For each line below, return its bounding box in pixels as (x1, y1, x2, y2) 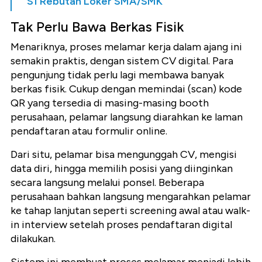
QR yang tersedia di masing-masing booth (11, 96, 209, 110)
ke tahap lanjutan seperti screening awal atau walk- (11, 204, 250, 218)
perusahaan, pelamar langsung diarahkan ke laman (11, 111, 243, 124)
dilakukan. (11, 232, 56, 246)
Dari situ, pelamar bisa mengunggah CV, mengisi (11, 148, 237, 161)
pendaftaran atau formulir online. (11, 125, 167, 138)
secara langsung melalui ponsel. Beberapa (11, 176, 204, 189)
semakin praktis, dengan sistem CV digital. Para (11, 54, 233, 68)
